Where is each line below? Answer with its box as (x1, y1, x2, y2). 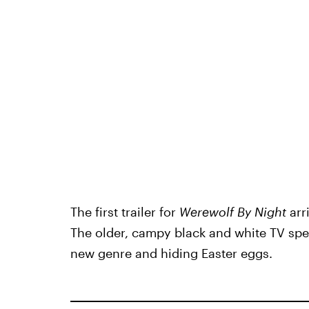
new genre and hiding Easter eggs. (70, 246, 272, 261)
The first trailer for (70, 204, 179, 220)
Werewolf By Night (179, 204, 286, 220)
